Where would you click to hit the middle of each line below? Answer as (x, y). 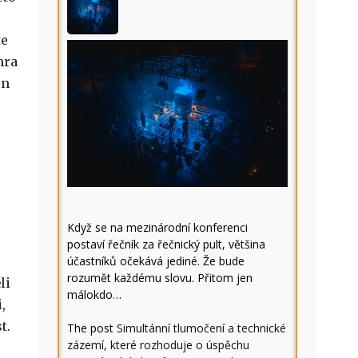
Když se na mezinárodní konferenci (157, 227)
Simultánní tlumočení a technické (201, 328)
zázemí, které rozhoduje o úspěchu (158, 345)
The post (92, 328)
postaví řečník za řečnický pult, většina (166, 244)
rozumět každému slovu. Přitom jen (160, 278)
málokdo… (94, 294)
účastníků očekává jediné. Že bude (156, 261)
